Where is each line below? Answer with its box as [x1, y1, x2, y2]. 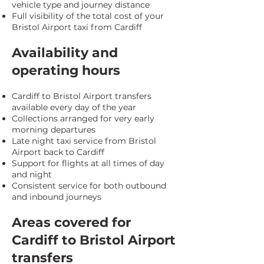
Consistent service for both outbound [12, 180, 166, 191]
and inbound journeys [12, 192, 101, 202]
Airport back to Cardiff [12, 147, 104, 157]
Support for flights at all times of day [12, 158, 164, 169]
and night [12, 169, 52, 180]
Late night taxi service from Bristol [12, 136, 156, 146]
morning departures [12, 124, 95, 135]
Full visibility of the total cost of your [12, 11, 164, 21]
